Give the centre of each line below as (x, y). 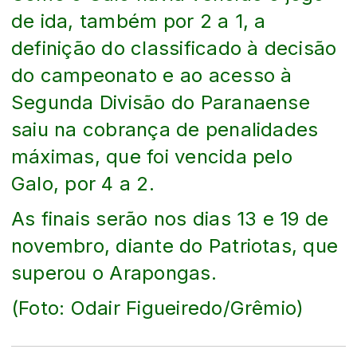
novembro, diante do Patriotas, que (175, 245)
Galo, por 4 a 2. (83, 183)
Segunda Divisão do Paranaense (161, 102)
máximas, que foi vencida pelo (152, 156)
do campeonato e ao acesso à (152, 75)
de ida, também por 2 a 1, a (139, 21)
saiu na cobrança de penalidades (165, 129)
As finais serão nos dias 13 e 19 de (170, 218)
